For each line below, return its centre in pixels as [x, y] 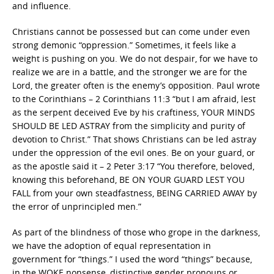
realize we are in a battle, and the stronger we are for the [130, 72]
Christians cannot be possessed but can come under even [131, 31]
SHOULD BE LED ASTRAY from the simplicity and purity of [129, 126]
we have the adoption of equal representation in [112, 246]
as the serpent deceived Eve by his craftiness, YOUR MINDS [134, 112]
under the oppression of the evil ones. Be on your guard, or [134, 153]
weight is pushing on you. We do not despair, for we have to [135, 58]
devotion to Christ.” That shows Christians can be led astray [134, 139]
